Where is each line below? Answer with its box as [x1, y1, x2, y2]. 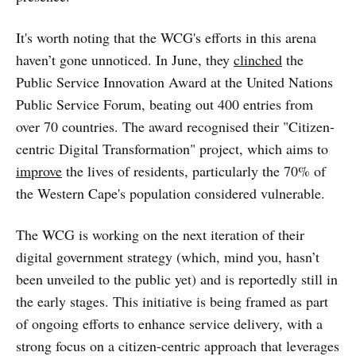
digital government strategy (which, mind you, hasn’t [16, 246, 319, 266]
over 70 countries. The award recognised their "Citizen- [16, 116, 335, 136]
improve [16, 161, 62, 180]
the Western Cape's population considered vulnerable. [16, 183, 325, 203]
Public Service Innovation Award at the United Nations [16, 72, 333, 91]
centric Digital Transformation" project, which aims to [16, 138, 328, 158]
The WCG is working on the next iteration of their [16, 224, 304, 244]
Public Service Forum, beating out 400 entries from [16, 94, 313, 114]
